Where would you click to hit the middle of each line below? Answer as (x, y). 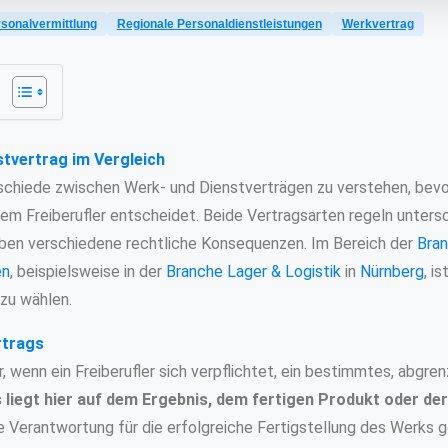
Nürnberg (391, 271)
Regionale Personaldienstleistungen (219, 23)
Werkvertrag (377, 23)
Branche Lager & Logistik (253, 271)
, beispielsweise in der (87, 271)
